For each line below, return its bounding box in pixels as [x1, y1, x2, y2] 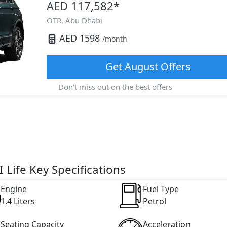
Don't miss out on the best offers [56, 82, 172, 92]
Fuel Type [142, 183, 179, 195]
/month [102, 34, 127, 44]
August [124, 60, 158, 73]
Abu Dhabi [65, 15, 102, 25]
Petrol [142, 195, 166, 207]
